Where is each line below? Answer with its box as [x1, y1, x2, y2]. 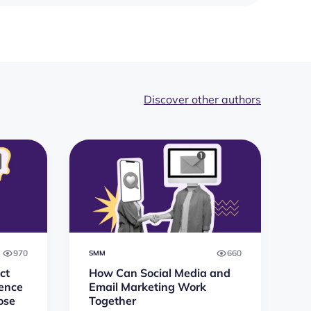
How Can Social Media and [89, 266, 230, 280]
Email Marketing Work [89, 280, 206, 294]
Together [89, 294, 136, 308]
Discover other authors [144, 92, 261, 106]
